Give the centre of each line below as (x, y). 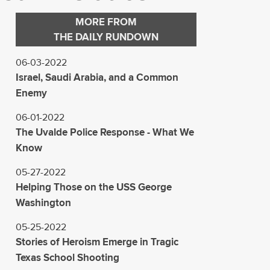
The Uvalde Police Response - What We (105, 132)
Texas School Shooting (67, 257)
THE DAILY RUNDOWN (106, 37)
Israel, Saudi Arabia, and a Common (97, 77)
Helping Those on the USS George (94, 187)
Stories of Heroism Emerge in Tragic (97, 242)
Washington (43, 202)
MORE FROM (106, 22)
